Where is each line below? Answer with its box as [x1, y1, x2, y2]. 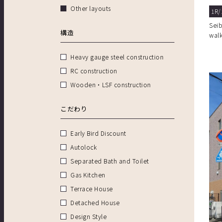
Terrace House [70, 184, 113, 193]
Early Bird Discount [70, 129, 126, 138]
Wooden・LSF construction [70, 80, 151, 89]
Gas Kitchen [70, 170, 106, 179]
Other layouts [70, 4, 111, 13]
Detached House [70, 198, 119, 207]
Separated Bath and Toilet [70, 157, 149, 166]
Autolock [70, 143, 97, 152]
